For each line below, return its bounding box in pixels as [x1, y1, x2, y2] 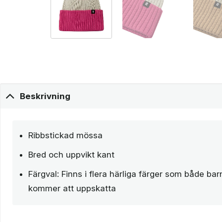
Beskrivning [20, 91, 71, 101]
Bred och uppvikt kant [28, 150, 114, 160]
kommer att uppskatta [28, 183, 116, 194]
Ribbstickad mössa [28, 130, 103, 141]
